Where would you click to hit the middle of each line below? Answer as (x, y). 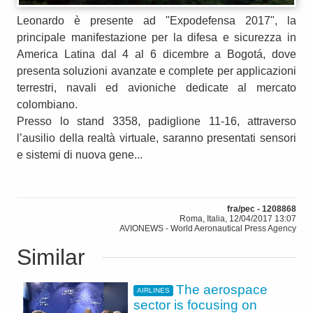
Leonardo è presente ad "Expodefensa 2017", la (156, 20)
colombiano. (47, 104)
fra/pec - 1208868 (262, 209)
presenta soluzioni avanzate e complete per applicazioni (156, 71)
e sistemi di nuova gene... (80, 154)
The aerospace (222, 289)
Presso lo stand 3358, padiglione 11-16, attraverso (156, 121)
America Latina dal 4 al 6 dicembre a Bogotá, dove (156, 54)
